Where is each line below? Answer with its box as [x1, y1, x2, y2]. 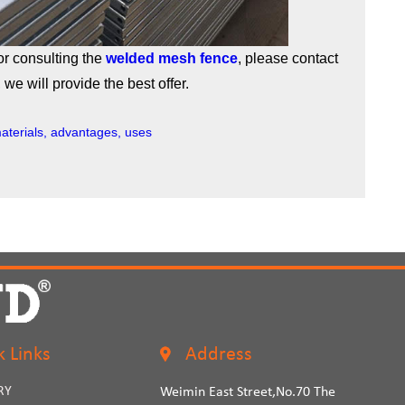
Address [180, 344, 252, 365]
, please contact [238, 50, 338, 66]
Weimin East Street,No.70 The [159, 384, 335, 400]
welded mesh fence [106, 50, 238, 66]
